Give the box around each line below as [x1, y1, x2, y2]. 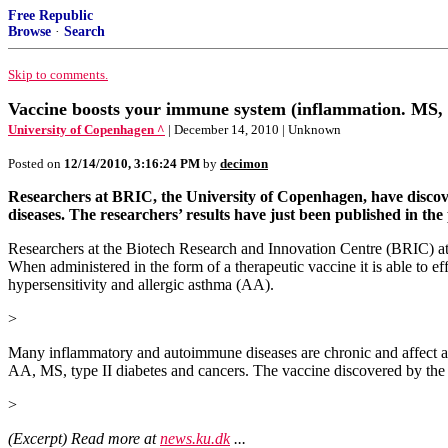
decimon [220, 156, 268, 171]
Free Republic [8, 8, 93, 23]
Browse [8, 24, 51, 39]
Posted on [8, 156, 64, 171]
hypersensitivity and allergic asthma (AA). [8, 276, 274, 293]
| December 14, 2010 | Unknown [168, 122, 341, 137]
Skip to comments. [8, 67, 108, 82]
